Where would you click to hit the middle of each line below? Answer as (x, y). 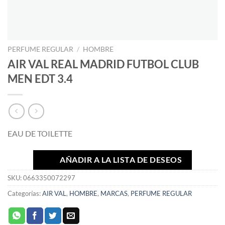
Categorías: (25, 194)
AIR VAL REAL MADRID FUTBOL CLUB (103, 64)
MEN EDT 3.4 (40, 78)
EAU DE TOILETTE (40, 134)
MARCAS (114, 194)
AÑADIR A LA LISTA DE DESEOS (121, 160)
